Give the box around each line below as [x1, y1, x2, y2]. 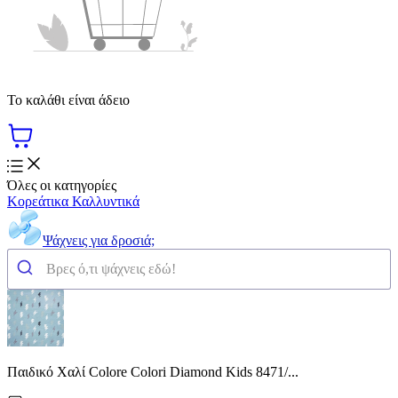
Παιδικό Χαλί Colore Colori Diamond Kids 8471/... [7, 363, 298, 379]
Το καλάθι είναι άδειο [7, 92, 130, 107]
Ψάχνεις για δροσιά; [43, 232, 155, 248]
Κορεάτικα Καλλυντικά [7, 193, 139, 209]
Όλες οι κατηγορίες [7, 177, 116, 193]
